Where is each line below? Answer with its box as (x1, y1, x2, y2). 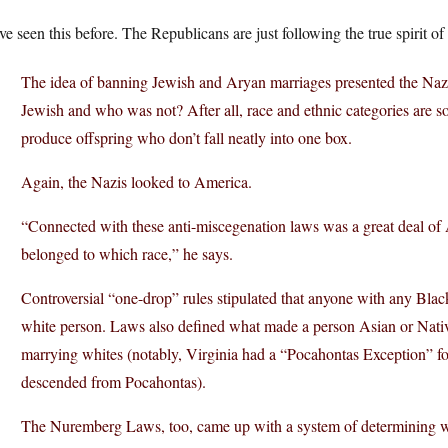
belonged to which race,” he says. (21, 243, 233, 264)
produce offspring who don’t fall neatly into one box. (21, 127, 352, 148)
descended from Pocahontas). (21, 371, 206, 392)
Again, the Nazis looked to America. (21, 171, 252, 192)
